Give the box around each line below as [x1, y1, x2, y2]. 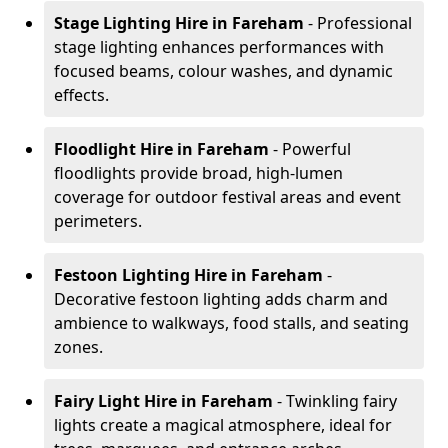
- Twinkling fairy [277, 390, 397, 412]
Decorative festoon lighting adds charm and [54, 288, 388, 310]
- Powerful [273, 138, 351, 160]
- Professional [304, 12, 412, 34]
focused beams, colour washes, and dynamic [54, 60, 393, 82]
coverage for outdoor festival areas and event [54, 186, 401, 208]
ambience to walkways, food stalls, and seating [54, 312, 409, 334]
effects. [54, 84, 109, 106]
